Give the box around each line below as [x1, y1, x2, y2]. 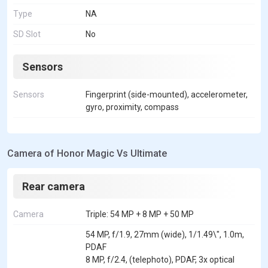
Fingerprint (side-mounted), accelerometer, [86, 89, 248, 99]
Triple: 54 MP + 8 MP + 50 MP [86, 209, 194, 219]
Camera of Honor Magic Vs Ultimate [7, 147, 167, 159]
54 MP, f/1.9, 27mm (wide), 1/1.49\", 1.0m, [86, 229, 244, 239]
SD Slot [13, 29, 41, 39]
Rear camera [22, 179, 85, 193]
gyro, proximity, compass [86, 102, 179, 112]
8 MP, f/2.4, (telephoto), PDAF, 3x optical [86, 254, 234, 264]
